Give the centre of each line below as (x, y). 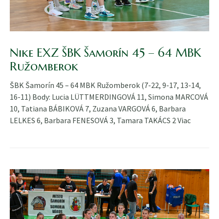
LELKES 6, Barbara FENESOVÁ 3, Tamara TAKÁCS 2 (94, 120)
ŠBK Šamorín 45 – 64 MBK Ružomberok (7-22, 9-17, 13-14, (105, 85)
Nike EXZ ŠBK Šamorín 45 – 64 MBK (105, 53)
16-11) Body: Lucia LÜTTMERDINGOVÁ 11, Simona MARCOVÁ (109, 97)
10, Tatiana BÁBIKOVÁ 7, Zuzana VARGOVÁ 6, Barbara (98, 109)
